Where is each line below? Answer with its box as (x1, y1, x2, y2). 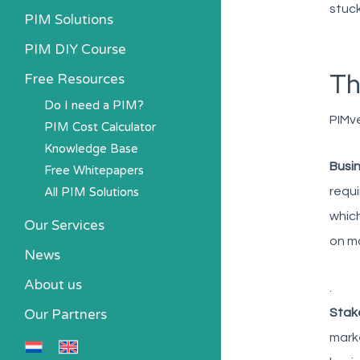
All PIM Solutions (44, 185, 139, 199)
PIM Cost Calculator (44, 120, 156, 134)
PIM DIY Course (24, 41, 126, 58)
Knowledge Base (44, 141, 138, 156)
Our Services (24, 217, 104, 234)
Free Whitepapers (44, 163, 144, 178)
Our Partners (24, 306, 107, 323)
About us (24, 276, 82, 293)
